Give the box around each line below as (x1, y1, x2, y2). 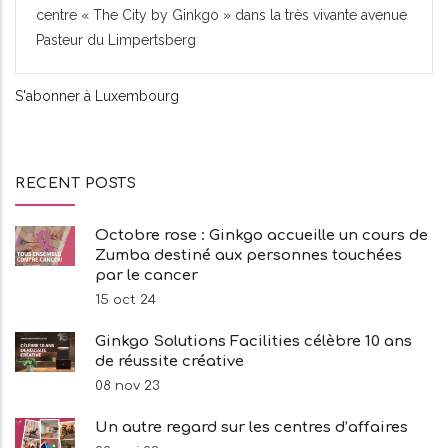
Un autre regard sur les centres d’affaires (95, 418, 408, 436)
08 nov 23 (95, 378, 160, 393)
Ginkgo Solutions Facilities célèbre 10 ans (95, 332, 412, 350)
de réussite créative (95, 352, 244, 370)
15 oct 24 (95, 292, 156, 307)
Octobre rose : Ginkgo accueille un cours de (95, 226, 428, 244)
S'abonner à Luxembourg (15, 87, 179, 104)
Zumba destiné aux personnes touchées (95, 246, 402, 264)
